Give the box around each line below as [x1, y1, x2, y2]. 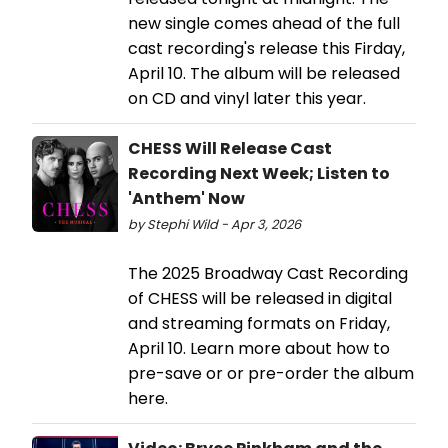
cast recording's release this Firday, [128, 37, 405, 61]
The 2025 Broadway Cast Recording [128, 262, 408, 286]
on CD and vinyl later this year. [128, 87, 366, 111]
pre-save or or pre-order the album [128, 362, 414, 386]
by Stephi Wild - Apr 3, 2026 [128, 216, 301, 234]
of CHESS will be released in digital [128, 287, 392, 311]
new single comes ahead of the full [128, 12, 400, 36]
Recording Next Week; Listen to [128, 162, 390, 186]
